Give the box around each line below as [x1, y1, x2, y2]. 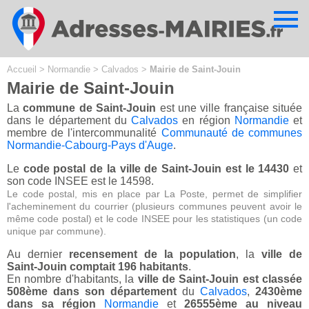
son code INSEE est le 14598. [7, 175, 154, 188]
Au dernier [7, 248, 69, 261]
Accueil [7, 64, 37, 74]
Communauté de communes [161, 127, 303, 139]
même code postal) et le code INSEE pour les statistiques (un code [7, 213, 302, 225]
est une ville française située [156, 102, 302, 114]
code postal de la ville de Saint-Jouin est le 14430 [23, 163, 290, 175]
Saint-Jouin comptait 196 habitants [7, 261, 188, 273]
